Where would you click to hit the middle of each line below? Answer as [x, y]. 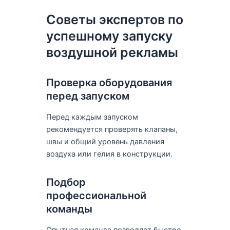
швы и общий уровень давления [105, 141]
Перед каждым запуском [92, 117]
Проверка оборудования [109, 82]
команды [69, 209]
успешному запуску [109, 36]
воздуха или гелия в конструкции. [109, 154]
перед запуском [88, 96]
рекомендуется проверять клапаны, [112, 129]
